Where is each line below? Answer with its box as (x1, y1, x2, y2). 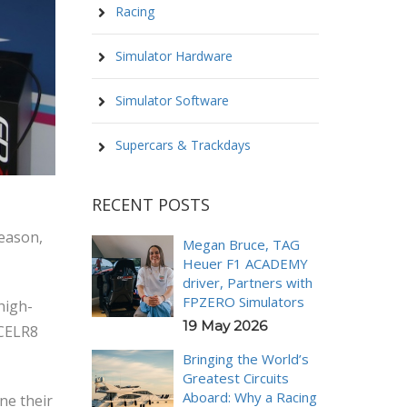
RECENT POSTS (92, 193, 210, 215)
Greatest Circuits (183, 368, 289, 387)
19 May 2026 (183, 316, 267, 334)
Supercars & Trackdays (112, 136, 251, 154)
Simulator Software (112, 92, 229, 109)
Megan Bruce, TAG (183, 234, 300, 253)
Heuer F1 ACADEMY (183, 253, 308, 273)
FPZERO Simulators (183, 292, 304, 311)
